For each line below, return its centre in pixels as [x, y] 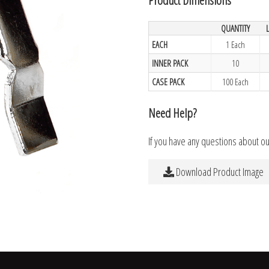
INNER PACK [170, 63]
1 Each [236, 44]
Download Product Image [219, 172]
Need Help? [173, 112]
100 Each [236, 81]
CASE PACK [168, 81]
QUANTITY [235, 28]
